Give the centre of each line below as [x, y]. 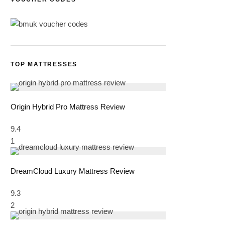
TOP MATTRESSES [44, 64]
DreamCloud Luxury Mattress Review [73, 171]
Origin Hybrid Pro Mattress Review [68, 106]
